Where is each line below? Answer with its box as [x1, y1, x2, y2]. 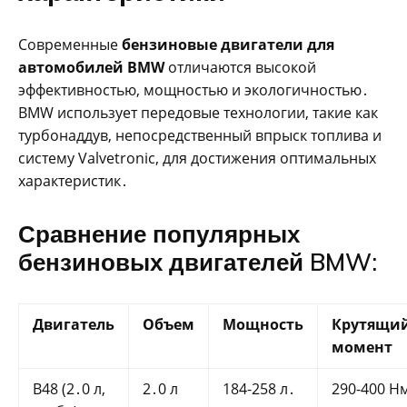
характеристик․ [18, 171, 128, 192]
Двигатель [33, 314, 114, 335]
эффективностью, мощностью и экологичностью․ [18, 80, 369, 101]
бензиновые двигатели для [122, 35, 334, 55]
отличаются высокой [164, 57, 316, 78]
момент [332, 337, 392, 358]
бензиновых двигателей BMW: [18, 247, 377, 278]
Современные [18, 35, 122, 55]
